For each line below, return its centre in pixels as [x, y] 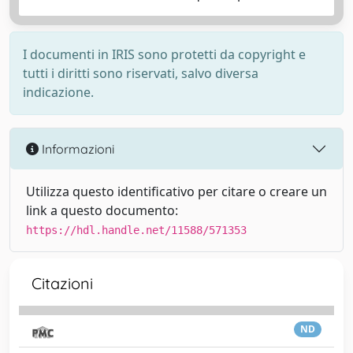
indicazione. [58, 92]
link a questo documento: [102, 210]
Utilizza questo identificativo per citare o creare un [176, 191]
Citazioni [62, 283]
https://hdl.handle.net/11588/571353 [136, 230]
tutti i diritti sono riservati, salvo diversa [141, 73]
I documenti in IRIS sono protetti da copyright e [164, 54]
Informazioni [76, 149]
